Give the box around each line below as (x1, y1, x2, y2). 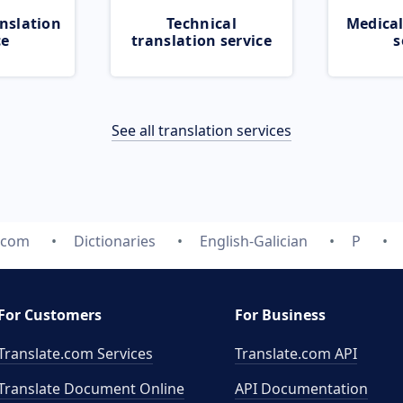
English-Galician (199, 231, 308, 251)
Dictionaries (73, 231, 156, 251)
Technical (166, 13, 237, 33)
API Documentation (235, 379, 368, 399)
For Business (235, 305, 326, 325)
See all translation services (112, 121, 291, 140)
